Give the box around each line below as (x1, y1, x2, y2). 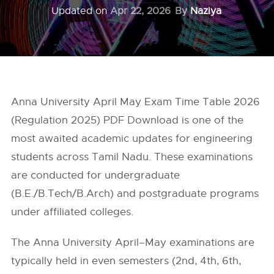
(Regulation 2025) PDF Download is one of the (11, 114, 244, 127)
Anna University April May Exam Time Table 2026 (11, 95, 261, 108)
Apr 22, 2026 (110, 5, 171, 17)
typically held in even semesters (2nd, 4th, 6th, (11, 254, 242, 267)
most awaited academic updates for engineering (11, 132, 253, 145)
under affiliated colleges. (11, 206, 134, 218)
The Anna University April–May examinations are (11, 236, 255, 249)
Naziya (190, 5, 221, 17)
